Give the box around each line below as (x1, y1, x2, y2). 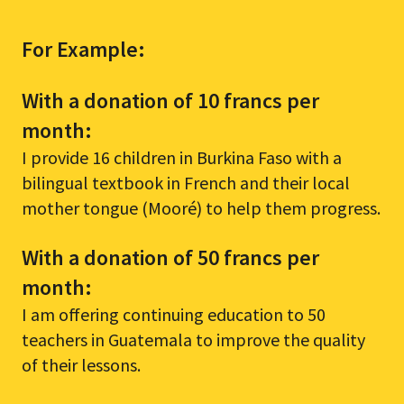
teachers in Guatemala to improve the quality (22, 328, 365, 352)
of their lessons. (22, 353, 141, 377)
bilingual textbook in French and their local (22, 171, 350, 195)
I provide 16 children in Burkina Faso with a (22, 146, 342, 170)
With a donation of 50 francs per (22, 243, 319, 272)
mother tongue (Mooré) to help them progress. (22, 197, 381, 220)
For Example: (22, 35, 145, 64)
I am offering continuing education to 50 (22, 303, 326, 326)
